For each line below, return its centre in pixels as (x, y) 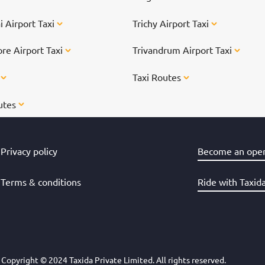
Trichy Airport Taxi (172, 23)
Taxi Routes (158, 77)
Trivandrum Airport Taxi (183, 50)
